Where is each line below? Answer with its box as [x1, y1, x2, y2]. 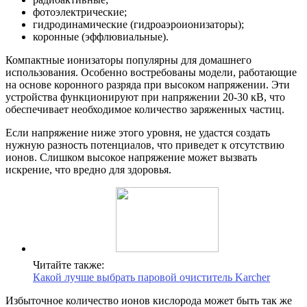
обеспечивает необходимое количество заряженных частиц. [5, 103, 284, 115]
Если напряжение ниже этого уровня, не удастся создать [5, 126, 270, 138]
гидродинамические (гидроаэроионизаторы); [33, 18, 244, 30]
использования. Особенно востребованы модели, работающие [5, 66, 297, 78]
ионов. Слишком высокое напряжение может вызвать [5, 151, 257, 163]
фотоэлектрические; [33, 5, 127, 18]
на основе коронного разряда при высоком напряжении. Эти [5, 78, 290, 90]
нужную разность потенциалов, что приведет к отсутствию [5, 138, 284, 151]
